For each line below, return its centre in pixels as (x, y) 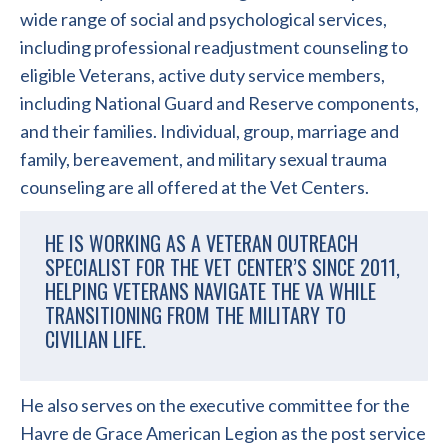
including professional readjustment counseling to (214, 47)
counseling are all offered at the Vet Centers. (194, 187)
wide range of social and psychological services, (203, 19)
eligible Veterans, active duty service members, (202, 75)
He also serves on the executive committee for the (215, 405)
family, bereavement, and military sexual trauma (203, 159)
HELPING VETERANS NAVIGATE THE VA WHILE (210, 291)
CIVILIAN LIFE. (95, 339)
